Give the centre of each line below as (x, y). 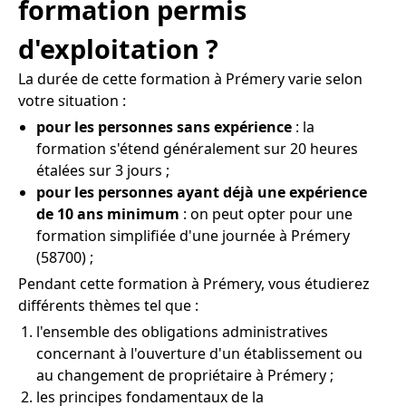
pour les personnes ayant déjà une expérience (202, 192)
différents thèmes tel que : (108, 305)
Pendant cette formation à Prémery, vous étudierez (194, 283)
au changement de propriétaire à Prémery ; (185, 375)
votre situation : (72, 100)
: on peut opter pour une (266, 213)
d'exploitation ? (118, 48)
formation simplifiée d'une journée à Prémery (193, 235)
